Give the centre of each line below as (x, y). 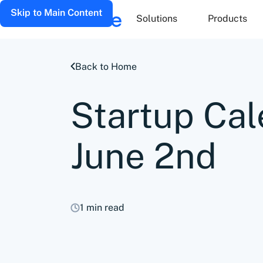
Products (227, 18)
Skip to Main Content (56, 13)
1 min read (102, 208)
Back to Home (106, 67)
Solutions (157, 18)
